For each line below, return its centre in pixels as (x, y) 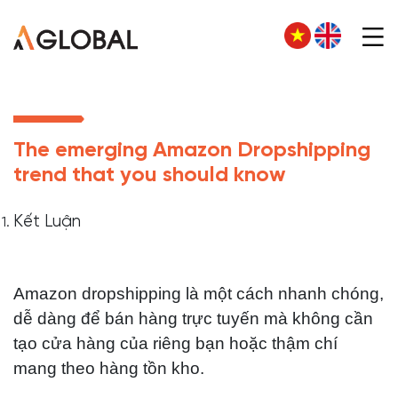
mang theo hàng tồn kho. (109, 368)
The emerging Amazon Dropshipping (192, 151)
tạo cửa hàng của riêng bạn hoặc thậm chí (175, 343)
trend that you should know (149, 175)
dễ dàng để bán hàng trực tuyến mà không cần (193, 318)
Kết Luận (47, 222)
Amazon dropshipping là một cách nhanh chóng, (199, 294)
